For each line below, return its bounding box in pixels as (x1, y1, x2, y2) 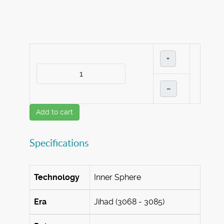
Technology (34, 172, 79, 182)
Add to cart (36, 108, 73, 116)
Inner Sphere (94, 172, 141, 182)
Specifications (29, 137, 89, 149)
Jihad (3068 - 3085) (94, 197, 164, 207)
